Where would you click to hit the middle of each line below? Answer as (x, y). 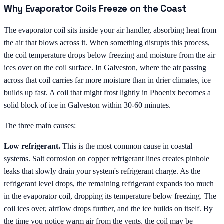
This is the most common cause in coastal (126, 146)
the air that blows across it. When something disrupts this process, (107, 42)
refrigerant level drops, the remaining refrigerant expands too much (109, 183)
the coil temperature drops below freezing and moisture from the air (110, 55)
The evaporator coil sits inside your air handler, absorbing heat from (110, 30)
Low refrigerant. (32, 146)
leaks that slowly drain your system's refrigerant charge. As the (102, 171)
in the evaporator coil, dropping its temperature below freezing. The (110, 196)
